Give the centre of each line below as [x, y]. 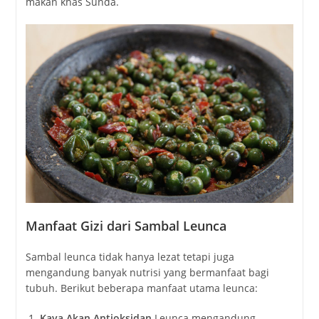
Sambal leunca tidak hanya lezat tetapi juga [130, 257]
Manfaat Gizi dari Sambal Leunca [126, 226]
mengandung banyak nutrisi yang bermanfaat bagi [147, 273]
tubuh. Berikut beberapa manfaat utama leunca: [141, 288]
